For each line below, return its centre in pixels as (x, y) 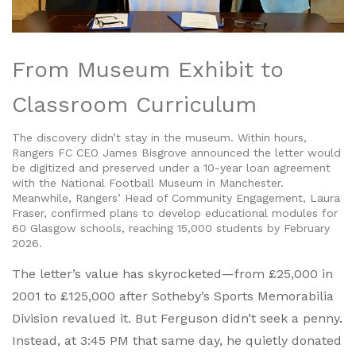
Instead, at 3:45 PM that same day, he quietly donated (177, 341)
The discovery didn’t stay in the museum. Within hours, (159, 138)
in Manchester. (243, 183)
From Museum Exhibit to (148, 70)
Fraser (28, 213)
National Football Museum (132, 183)
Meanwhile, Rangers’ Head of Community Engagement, (161, 198)
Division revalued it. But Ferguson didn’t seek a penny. (177, 319)
